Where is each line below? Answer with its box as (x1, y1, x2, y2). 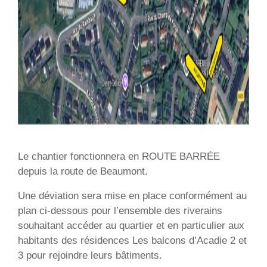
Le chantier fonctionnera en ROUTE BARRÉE (18, 151, 220, 162)
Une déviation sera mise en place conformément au (18, 190, 247, 201)
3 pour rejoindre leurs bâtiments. (18, 250, 162, 261)
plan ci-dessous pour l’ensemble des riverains (18, 205, 222, 216)
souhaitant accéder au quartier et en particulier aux (18, 220, 244, 231)
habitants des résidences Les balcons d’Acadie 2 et (18, 235, 247, 246)
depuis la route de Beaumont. (18, 166, 148, 177)
